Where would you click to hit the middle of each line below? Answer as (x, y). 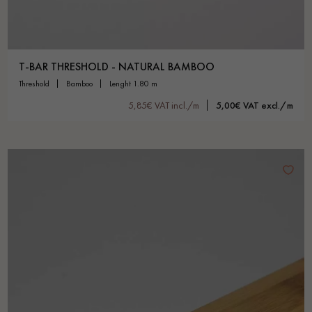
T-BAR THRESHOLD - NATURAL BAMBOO (117, 67)
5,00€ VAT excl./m (255, 106)
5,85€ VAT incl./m (164, 106)
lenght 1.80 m (135, 84)
